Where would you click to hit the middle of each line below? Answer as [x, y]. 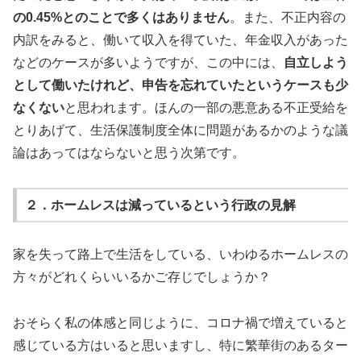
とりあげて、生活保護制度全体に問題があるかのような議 [180, 131]
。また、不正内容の [288, 18]
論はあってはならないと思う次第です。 [129, 153]
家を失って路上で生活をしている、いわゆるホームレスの [180, 255]
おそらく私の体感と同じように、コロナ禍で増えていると [180, 323]
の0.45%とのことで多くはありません [121, 18]
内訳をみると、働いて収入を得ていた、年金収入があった [180, 40]
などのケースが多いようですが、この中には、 [148, 63]
